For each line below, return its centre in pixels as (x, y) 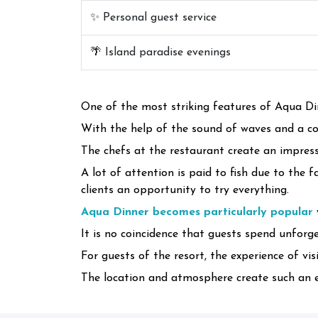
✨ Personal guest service (153, 17)
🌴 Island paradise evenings (160, 52)
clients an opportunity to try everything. (185, 190)
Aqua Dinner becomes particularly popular (197, 212)
